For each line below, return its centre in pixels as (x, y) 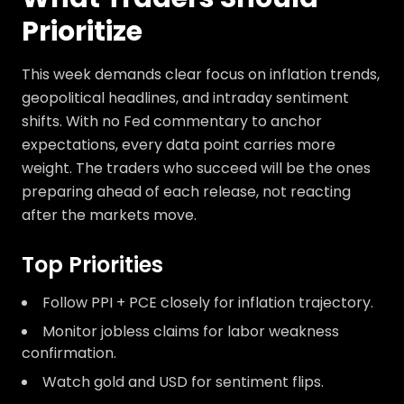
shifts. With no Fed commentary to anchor (172, 121)
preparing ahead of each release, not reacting (186, 192)
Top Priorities (92, 265)
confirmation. (69, 353)
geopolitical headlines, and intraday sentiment (185, 98)
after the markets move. (109, 215)
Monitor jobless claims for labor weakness (191, 331)
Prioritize (82, 32)
